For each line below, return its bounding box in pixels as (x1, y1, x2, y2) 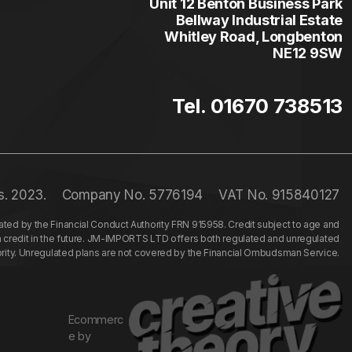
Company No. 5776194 (61, 187, 203, 203)
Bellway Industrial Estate (175, 12, 343, 28)
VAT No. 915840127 (218, 187, 339, 203)
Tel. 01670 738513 (172, 93, 343, 118)
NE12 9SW (273, 45, 343, 61)
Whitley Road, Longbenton (164, 28, 343, 45)
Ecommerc (68, 313, 124, 326)
